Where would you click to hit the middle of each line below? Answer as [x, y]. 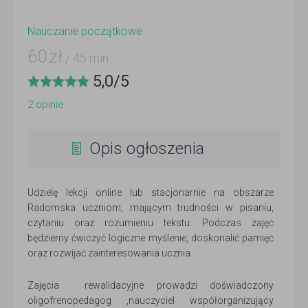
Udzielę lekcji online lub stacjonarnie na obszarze [151, 192]
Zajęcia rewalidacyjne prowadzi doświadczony [151, 285]
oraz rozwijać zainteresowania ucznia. [110, 253]
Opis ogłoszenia [147, 148]
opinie [48, 104]
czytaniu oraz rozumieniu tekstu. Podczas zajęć [151, 223]
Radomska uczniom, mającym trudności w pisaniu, [151, 208]
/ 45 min [86, 58]
